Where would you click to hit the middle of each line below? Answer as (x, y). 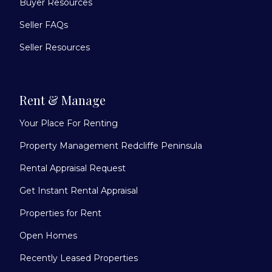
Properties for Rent (60, 213)
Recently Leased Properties (79, 258)
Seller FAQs (44, 25)
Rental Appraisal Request (73, 168)
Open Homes (48, 235)
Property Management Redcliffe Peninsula (111, 145)
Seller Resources (55, 47)
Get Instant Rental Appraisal (79, 190)
